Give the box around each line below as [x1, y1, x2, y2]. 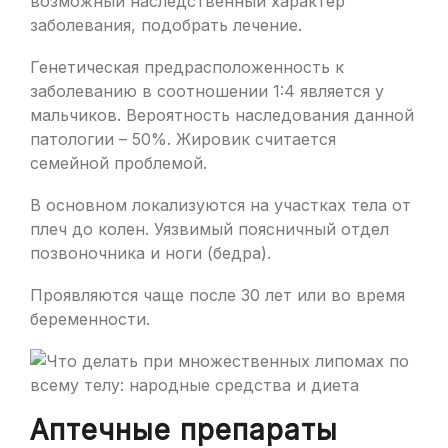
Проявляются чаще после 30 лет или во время [30, 285, 405, 305]
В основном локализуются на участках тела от [30, 195, 411, 215]
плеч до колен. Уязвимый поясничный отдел [30, 219, 389, 239]
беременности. [30, 309, 150, 329]
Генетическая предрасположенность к [30, 57, 344, 77]
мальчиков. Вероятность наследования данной [30, 105, 414, 125]
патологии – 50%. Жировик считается [30, 129, 336, 149]
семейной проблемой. [30, 153, 207, 173]
